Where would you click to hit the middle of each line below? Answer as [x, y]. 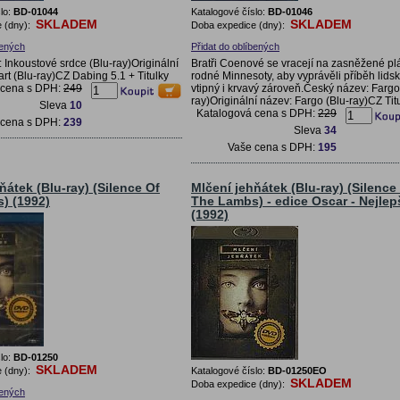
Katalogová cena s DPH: [257, 113]
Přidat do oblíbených [235, 46]
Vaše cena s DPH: [273, 147]
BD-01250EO [297, 370]
